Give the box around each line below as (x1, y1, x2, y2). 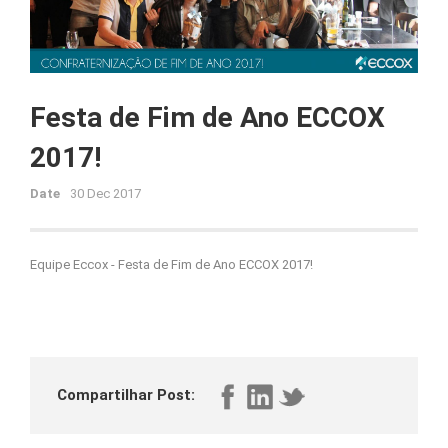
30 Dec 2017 (67, 186, 141, 202)
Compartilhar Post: (57, 386, 195, 405)
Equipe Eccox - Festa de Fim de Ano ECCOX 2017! (30, 257, 313, 273)
